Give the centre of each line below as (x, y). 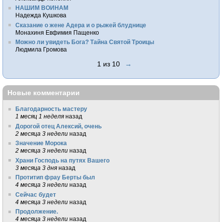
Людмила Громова (41, 50)
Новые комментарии (44, 92)
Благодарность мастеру (52, 109)
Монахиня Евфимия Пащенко (57, 32)
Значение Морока (41, 143)
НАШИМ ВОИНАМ (42, 8)
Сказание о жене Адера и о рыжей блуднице (81, 25)
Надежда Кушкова (41, 15)
